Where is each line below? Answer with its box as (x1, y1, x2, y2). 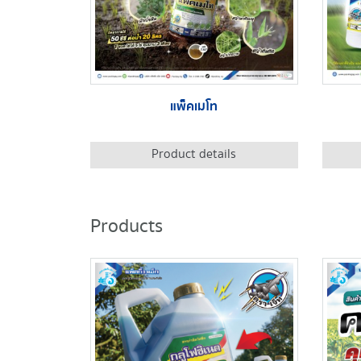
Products (90, 212, 163, 241)
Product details (151, 145, 237, 164)
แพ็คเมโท (170, 96, 218, 117)
